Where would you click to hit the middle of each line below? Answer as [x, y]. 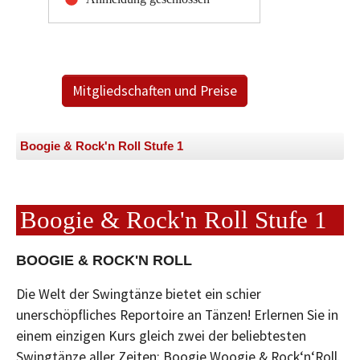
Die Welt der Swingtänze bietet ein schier [139, 294]
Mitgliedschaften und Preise [154, 91]
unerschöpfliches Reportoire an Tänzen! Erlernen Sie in [177, 315]
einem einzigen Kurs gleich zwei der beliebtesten [161, 335]
